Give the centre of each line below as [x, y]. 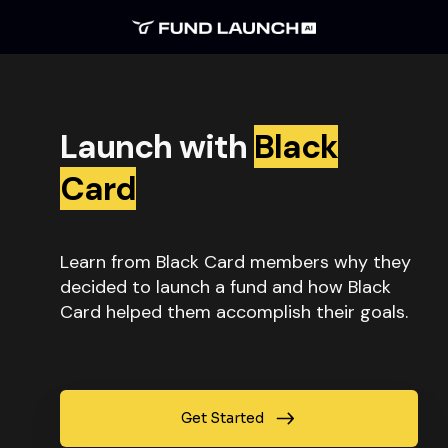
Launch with [157, 146]
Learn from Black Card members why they [235, 261]
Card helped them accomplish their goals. [234, 311]
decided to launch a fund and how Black [225, 286]
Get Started [222, 417]
